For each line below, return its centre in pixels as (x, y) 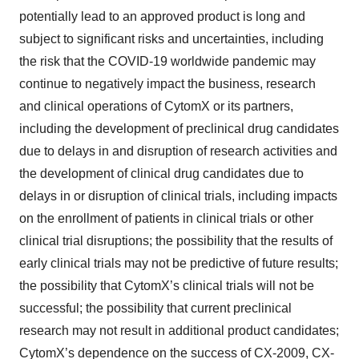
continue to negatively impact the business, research (167, 84)
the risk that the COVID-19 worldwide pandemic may (167, 62)
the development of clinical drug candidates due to (161, 174)
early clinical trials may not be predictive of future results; (179, 264)
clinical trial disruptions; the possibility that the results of (176, 241)
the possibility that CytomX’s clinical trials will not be (167, 286)
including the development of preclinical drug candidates (179, 129)
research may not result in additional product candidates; (179, 331)
